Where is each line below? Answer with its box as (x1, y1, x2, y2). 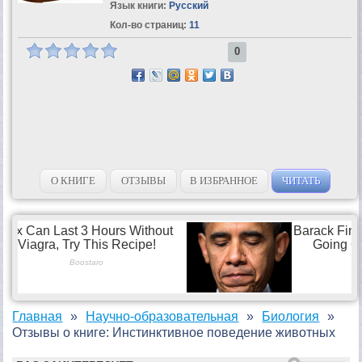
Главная (12, 309, 63, 323)
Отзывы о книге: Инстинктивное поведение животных (12, 325, 336, 339)
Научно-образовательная (86, 309, 239, 323)
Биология (262, 309, 320, 323)
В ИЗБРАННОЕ (190, 174, 259, 187)
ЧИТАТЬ (281, 174, 320, 187)
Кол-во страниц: (109, 19, 187, 31)
